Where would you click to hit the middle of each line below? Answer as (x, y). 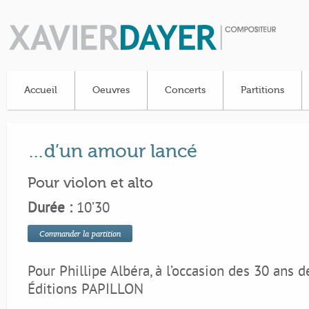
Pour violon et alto (90, 183)
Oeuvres (111, 90)
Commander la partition (80, 233)
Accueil (41, 90)
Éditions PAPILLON (86, 290)
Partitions (262, 90)
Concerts (185, 90)
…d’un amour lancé (112, 151)
